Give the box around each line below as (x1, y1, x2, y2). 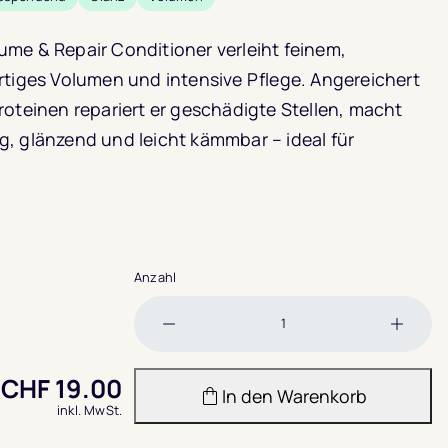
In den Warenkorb (222, 383, 368, 408)
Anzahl (134, 268, 177, 287)
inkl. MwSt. (56, 400, 123, 419)
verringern (167, 355, 252, 380)
